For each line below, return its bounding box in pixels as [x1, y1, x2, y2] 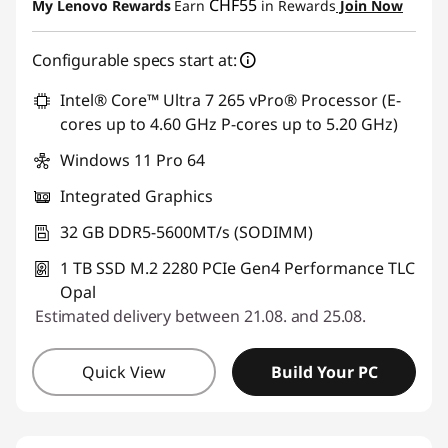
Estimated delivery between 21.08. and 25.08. [35, 305, 366, 327]
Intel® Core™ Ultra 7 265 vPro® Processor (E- [60, 89, 401, 111]
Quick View [82, 361, 166, 383]
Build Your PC [270, 361, 378, 383]
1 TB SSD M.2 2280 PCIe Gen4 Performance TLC [60, 257, 415, 279]
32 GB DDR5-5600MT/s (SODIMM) [60, 221, 313, 243]
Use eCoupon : [49, 26, 161, 48]
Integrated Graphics [60, 185, 213, 207]
